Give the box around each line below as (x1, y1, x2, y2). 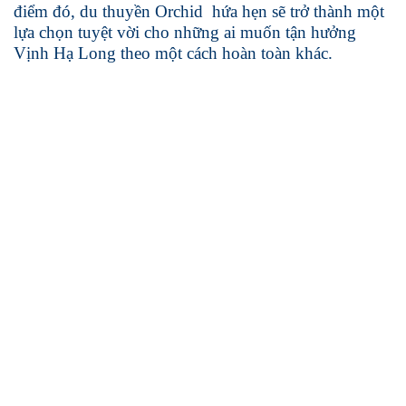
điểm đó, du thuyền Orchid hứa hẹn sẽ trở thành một (14, 2, 384, 21)
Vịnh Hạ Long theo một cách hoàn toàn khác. (14, 43, 333, 63)
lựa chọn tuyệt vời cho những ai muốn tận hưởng (14, 23, 356, 42)
